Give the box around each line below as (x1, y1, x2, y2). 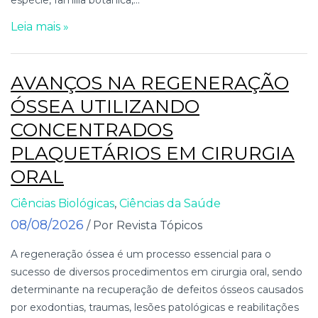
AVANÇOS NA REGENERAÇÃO (11, 71, 289, 94)
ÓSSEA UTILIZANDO (11, 94, 199, 118)
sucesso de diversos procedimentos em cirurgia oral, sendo (11, 265, 302, 278)
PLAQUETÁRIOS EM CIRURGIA (11, 141, 295, 165)
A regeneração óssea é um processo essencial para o (11, 247, 271, 261)
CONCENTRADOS (11, 118, 173, 141)
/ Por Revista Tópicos (87, 218, 202, 232)
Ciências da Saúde (119, 196, 221, 210)
